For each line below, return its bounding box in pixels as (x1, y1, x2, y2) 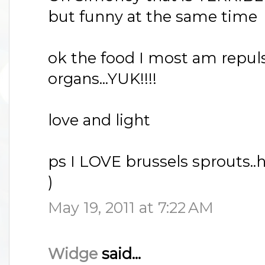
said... (98, 244, 141, 263)
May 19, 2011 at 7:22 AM (48, 198, 214, 216)
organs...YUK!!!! (48, 69, 157, 88)
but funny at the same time (48, 7, 257, 26)
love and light (48, 111, 150, 130)
